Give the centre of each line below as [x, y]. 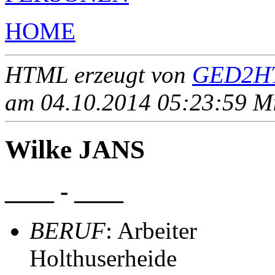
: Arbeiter [151, 231]
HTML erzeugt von [99, 74]
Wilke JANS [75, 149]
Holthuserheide [103, 258]
